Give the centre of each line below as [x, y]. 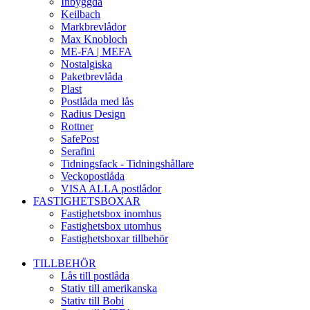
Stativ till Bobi [92, 301]
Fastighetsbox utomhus [111, 226]
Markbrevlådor [93, 27]
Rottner [77, 126]
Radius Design [93, 114]
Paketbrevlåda [92, 76]
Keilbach [81, 14]
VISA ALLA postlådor [111, 189]
